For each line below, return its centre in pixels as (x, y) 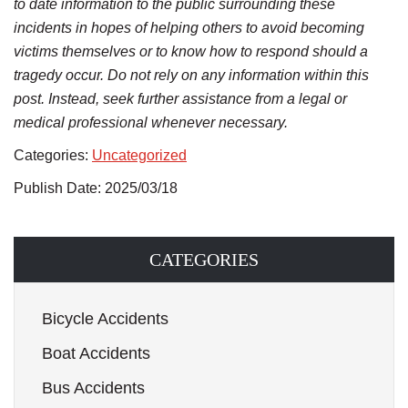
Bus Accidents (93, 388)
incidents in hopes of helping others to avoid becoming (189, 28)
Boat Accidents (96, 353)
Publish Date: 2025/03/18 (96, 188)
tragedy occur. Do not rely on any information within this (191, 75)
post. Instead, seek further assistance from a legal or (180, 99)
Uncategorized (139, 155)
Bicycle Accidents (105, 319)
